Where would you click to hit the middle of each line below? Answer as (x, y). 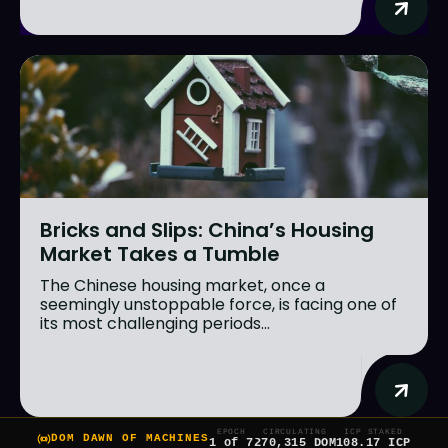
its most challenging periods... (155, 323)
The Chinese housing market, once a (182, 285)
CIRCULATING (294, 431)
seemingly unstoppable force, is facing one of (218, 304)
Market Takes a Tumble (160, 253)
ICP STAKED (373, 431)
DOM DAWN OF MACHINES (130, 438)
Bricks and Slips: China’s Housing (207, 229)
